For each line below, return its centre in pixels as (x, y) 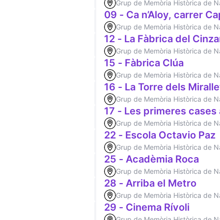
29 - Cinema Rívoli (147, 207)
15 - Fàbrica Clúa (144, 63)
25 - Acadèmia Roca (151, 159)
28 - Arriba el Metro (150, 183)
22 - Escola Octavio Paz (160, 135)
